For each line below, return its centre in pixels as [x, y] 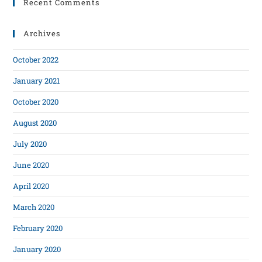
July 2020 [30, 144]
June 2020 [31, 165]
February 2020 [38, 228]
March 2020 [34, 207]
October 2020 [36, 102]
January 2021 [37, 81]
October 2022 [36, 60]
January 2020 [37, 249]
